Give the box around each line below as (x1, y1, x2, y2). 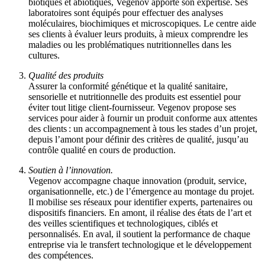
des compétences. (28, 250, 93, 261)
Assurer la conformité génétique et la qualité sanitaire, (28, 81, 228, 92)
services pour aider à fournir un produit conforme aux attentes (28, 113, 257, 124)
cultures (28, 50, 57, 61)
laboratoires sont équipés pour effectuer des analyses (28, 8, 223, 18)
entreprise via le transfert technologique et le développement (28, 240, 251, 250)
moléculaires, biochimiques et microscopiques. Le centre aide (28, 18, 256, 29)
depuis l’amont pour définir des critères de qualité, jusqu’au (28, 134, 248, 145)
